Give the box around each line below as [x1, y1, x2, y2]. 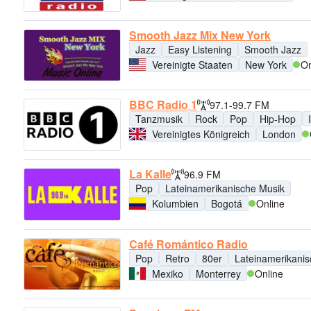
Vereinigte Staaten [152, 57, 233, 72]
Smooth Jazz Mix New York [129, 26, 271, 43]
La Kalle [129, 166, 171, 183]
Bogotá [211, 196, 242, 211]
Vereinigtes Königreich [152, 126, 250, 141]
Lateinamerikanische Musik [165, 181, 285, 196]
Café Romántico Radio [129, 235, 248, 252]
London [262, 126, 296, 141]
